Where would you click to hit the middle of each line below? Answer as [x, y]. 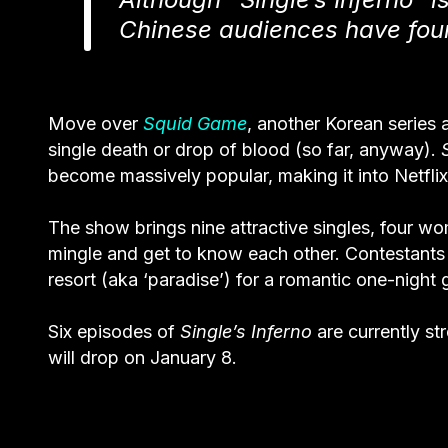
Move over [95, 123]
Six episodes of [114, 331]
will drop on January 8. [142, 357]
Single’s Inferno [246, 331]
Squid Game [195, 123]
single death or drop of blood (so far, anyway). [244, 149]
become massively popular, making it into [221, 175]
